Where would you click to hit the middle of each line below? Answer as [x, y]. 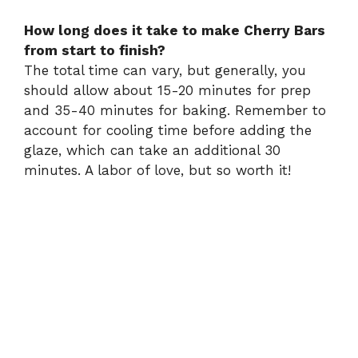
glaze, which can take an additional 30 [152, 151]
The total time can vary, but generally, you [165, 71]
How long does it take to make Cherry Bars [175, 31]
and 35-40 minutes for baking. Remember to [175, 111]
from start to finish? [95, 51]
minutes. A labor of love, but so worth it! [157, 171]
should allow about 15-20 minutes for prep [167, 91]
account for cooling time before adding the [168, 131]
